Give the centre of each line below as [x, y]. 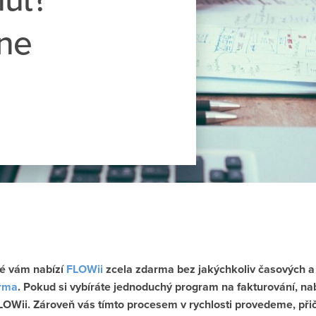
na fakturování [258, 287]
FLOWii [85, 269]
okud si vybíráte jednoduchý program [126, 287]
